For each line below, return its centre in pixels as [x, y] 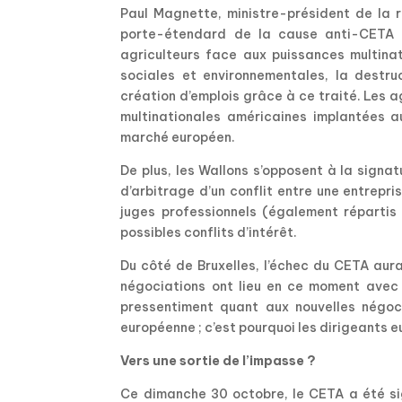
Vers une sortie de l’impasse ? [218, 361]
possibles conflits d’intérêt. [209, 233]
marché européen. [178, 138]
